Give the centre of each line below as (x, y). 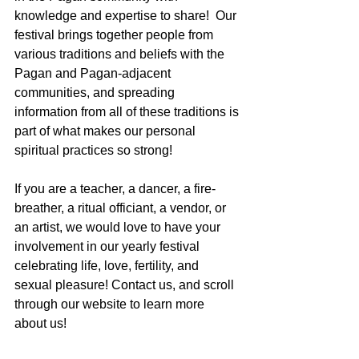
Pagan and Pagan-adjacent (94, 73)
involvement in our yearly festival (109, 246)
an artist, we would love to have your (119, 227)
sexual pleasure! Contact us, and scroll (126, 285)
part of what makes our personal (107, 131)
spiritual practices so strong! (93, 150)
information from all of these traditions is (128, 112)
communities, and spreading (96, 93)
